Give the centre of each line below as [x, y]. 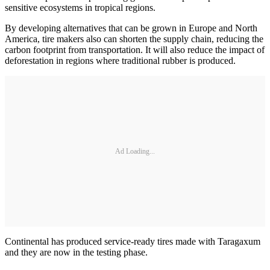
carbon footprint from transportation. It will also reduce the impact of [135, 50]
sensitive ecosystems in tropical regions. [80, 8]
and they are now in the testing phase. [76, 253]
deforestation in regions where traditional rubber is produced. [120, 61]
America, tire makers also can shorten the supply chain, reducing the [134, 39]
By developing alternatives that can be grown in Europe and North [131, 28]
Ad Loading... [135, 151]
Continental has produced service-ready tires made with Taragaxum [133, 242]
